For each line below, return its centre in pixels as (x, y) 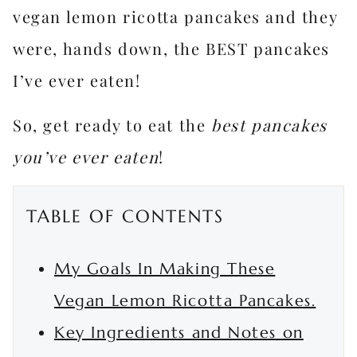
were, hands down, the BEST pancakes (172, 48)
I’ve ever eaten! (77, 80)
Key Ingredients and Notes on (179, 333)
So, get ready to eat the (112, 125)
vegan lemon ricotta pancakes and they (175, 16)
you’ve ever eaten (86, 157)
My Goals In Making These (165, 269)
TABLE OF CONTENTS (125, 216)
